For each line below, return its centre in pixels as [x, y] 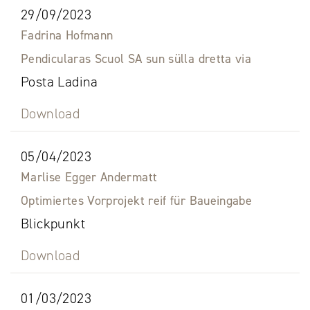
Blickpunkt [53, 224]
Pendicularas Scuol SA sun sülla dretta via [136, 59]
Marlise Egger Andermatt [89, 177]
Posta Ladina [60, 82]
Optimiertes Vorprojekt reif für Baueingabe [137, 201]
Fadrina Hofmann [67, 36]
